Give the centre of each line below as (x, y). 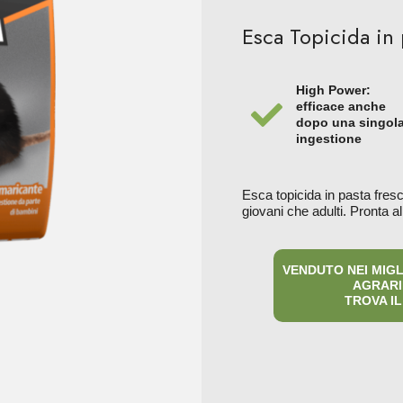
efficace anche (341, 106)
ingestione (329, 139)
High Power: (333, 90)
